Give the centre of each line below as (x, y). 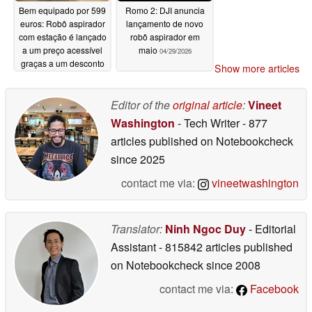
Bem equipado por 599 (62, 10)
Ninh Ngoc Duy (205, 229)
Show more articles (257, 69)
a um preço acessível (62, 49)
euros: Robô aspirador (62, 23)
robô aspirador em (165, 36)
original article (208, 105)
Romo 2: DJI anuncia (165, 10)
